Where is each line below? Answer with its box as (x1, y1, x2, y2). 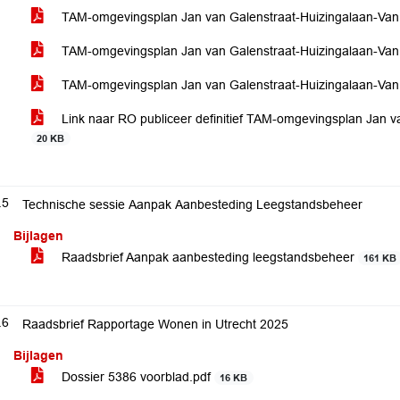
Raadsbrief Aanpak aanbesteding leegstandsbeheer (58, 250, 358, 264)
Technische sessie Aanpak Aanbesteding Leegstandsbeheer (22, 197, 362, 212)
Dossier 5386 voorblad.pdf (58, 370, 214, 384)
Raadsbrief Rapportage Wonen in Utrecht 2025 (22, 317, 288, 331)
